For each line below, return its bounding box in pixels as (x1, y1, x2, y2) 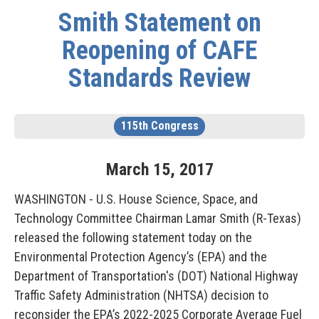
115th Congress (120, 119, 199, 132)
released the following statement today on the (14, 230, 252, 245)
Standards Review (68, 63, 251, 93)
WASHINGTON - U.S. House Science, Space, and (14, 192, 258, 206)
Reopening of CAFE (62, 36, 257, 66)
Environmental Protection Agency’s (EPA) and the (14, 249, 267, 264)
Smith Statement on (58, 8, 261, 38)
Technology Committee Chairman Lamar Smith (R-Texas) (14, 211, 301, 226)
